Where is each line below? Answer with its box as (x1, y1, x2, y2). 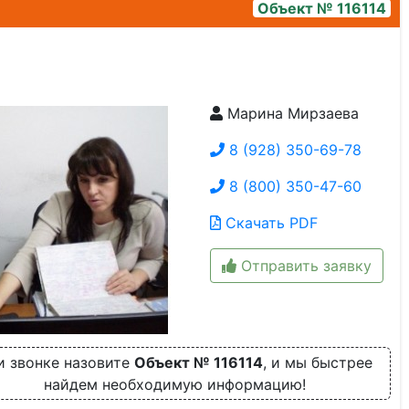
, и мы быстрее (263, 353, 372, 372)
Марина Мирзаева (222, 104, 359, 122)
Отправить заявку (236, 257, 372, 275)
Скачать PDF (220, 214, 318, 232)
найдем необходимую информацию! (43, 375, 306, 393)
